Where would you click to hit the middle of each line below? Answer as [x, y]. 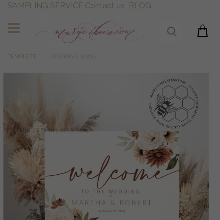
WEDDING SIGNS [74, 57]
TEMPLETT [22, 57]
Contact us [105, 6]
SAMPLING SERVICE [45, 6]
